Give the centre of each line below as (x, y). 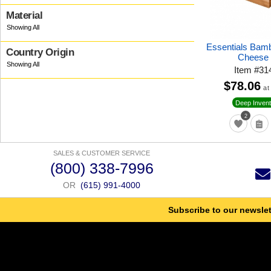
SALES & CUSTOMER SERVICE (102, 153)
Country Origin (40, 52)
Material (24, 15)
